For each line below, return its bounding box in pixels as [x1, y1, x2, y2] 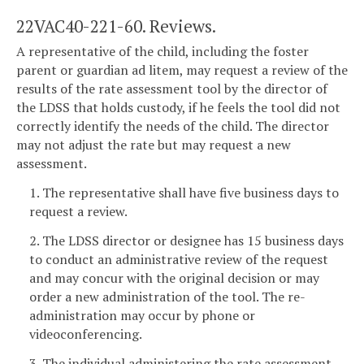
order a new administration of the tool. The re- [29, 287, 305, 305]
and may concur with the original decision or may [29, 268, 319, 287]
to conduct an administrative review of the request [29, 249, 328, 268]
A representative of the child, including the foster [16, 42, 309, 61]
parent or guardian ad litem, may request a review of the [16, 61, 348, 80]
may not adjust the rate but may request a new [16, 136, 291, 154]
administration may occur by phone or [29, 305, 255, 324]
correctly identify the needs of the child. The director [16, 117, 329, 136]
